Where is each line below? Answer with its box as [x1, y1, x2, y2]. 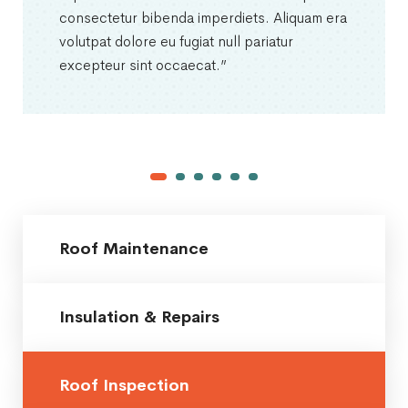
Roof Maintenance [59, 238, 209, 259]
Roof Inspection [59, 374, 189, 395]
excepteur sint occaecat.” [59, 55, 227, 75]
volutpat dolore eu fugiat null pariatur [59, 31, 293, 51]
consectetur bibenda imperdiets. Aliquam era [59, 7, 347, 27]
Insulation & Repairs [59, 306, 219, 327]
